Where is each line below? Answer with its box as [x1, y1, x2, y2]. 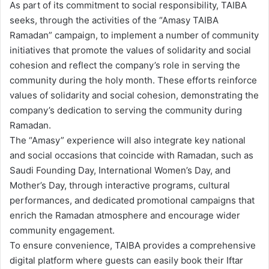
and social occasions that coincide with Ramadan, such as [10, 150, 253, 162]
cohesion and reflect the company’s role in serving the [10, 59, 240, 71]
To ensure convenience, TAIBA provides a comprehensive [10, 240, 256, 252]
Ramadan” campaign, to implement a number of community [10, 29, 259, 41]
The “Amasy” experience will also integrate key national [10, 134, 246, 147]
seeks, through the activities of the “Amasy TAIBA [10, 14, 219, 26]
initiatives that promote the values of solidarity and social [10, 44, 251, 56]
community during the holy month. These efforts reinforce [10, 74, 257, 86]
